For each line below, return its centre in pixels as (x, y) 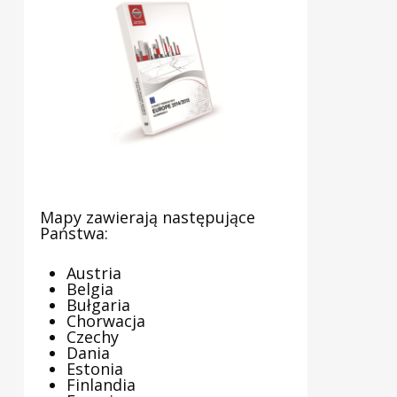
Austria (93, 273)
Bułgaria (98, 305)
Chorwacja (105, 321)
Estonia (94, 369)
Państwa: (74, 234)
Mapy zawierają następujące (147, 218)
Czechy (92, 337)
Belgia (90, 289)
